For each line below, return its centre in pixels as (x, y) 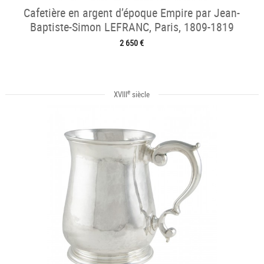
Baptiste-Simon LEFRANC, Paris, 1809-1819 (132, 27)
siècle (140, 95)
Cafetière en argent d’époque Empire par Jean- (132, 12)
